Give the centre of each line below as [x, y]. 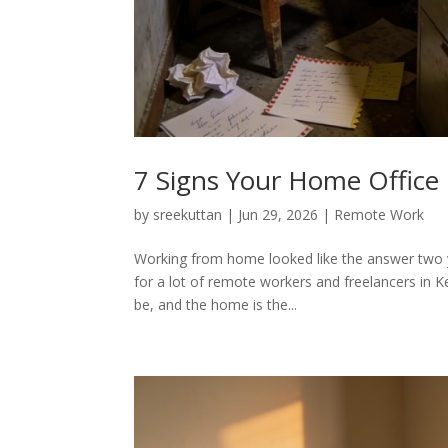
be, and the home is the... [216, 305]
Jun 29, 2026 [278, 215]
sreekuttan [188, 215]
